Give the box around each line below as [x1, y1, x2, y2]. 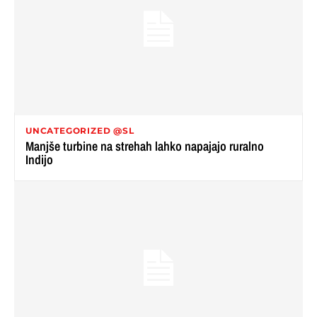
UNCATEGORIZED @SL [25, 125, 134, 137]
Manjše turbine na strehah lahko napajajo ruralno [25, 137, 264, 156]
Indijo [25, 151, 53, 169]
